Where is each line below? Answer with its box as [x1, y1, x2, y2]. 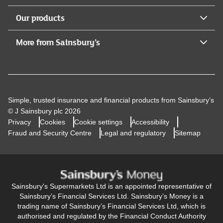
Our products [16, 11, 65, 23]
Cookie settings [74, 117, 122, 126]
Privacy [8, 117, 31, 126]
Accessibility [131, 117, 169, 126]
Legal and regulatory [101, 128, 166, 137]
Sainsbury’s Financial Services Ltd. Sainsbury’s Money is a [19, 192, 204, 201]
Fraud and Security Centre [8, 128, 92, 137]
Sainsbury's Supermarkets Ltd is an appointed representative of [11, 182, 212, 191]
